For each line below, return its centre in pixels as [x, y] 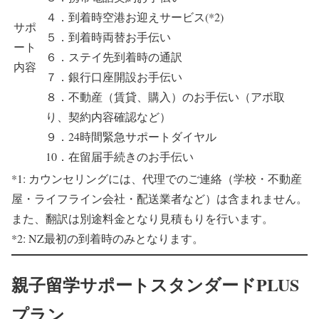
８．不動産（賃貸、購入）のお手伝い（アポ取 [165, 97]
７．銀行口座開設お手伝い [114, 77]
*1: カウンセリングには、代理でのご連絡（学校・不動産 [157, 179]
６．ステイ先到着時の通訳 [114, 57]
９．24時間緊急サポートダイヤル [131, 137]
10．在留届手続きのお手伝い [120, 157]
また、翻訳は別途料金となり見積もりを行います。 [142, 219]
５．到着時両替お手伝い [108, 37]
